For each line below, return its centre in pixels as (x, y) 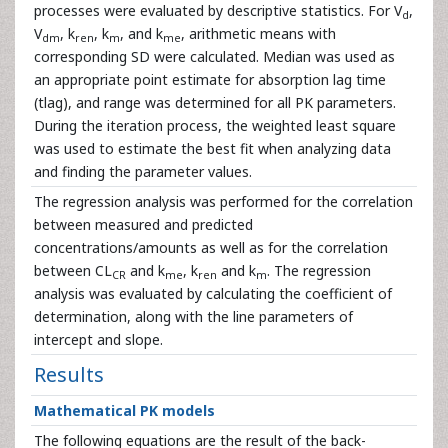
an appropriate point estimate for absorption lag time (210, 79)
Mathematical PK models (124, 410)
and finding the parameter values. (143, 171)
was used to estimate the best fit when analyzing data (212, 148)
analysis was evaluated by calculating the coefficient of (213, 293)
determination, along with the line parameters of (193, 316)
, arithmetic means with (258, 33)
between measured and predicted (143, 224)
